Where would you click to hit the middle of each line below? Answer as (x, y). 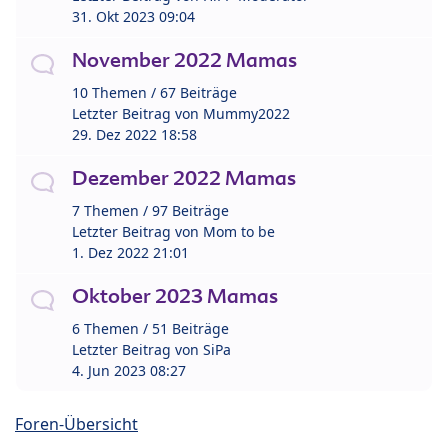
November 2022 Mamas (184, 60)
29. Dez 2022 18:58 (134, 135)
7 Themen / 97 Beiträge (150, 211)
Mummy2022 (246, 114)
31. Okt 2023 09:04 (133, 17)
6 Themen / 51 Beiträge (150, 329)
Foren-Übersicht (76, 424)
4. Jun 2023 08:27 (129, 371)
